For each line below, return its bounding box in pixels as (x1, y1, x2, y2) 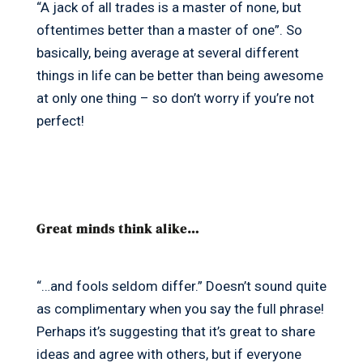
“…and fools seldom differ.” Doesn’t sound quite (36, 278, 327, 295)
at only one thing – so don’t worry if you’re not (36, 90, 314, 107)
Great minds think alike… (36, 220, 199, 238)
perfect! (36, 113, 84, 130)
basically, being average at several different (36, 45, 299, 62)
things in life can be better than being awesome (36, 67, 323, 84)
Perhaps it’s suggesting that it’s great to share (36, 323, 315, 340)
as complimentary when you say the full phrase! (36, 301, 324, 318)
